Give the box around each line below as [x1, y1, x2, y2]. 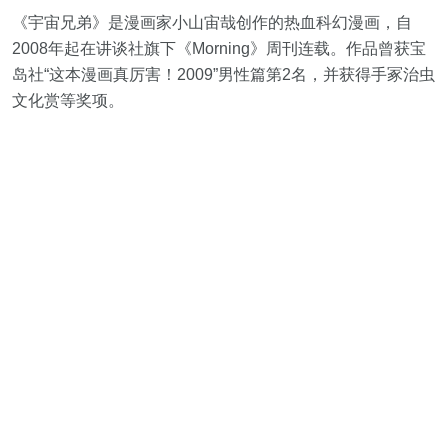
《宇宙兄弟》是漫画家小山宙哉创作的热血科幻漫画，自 [12, 13, 412, 31]
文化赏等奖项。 [12, 91, 124, 109]
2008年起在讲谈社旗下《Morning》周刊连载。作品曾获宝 [12, 39, 426, 57]
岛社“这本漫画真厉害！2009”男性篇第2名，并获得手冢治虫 [12, 65, 435, 83]
